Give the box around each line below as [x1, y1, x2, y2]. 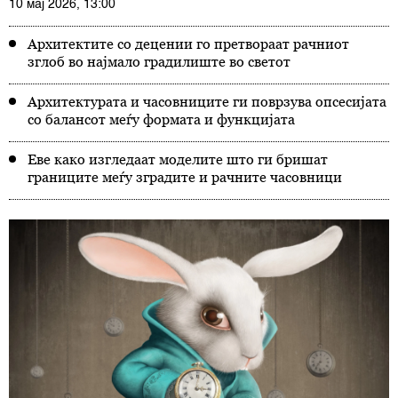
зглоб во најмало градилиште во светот [28, 53, 291, 69]
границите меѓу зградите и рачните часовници [28, 169, 342, 185]
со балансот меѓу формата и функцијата [28, 111, 295, 127]
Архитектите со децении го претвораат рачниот [28, 36, 349, 52]
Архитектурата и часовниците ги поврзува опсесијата [28, 93, 386, 109]
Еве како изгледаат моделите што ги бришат [28, 151, 328, 167]
